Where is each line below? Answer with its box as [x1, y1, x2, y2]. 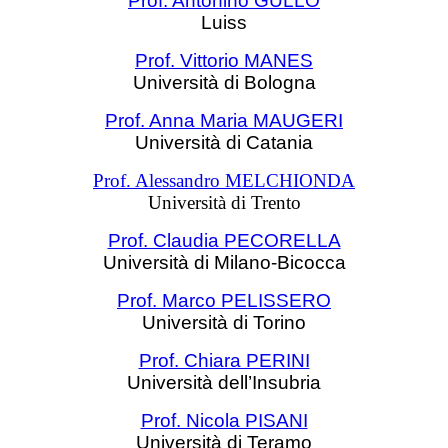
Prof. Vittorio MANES [135, 50, 313, 71]
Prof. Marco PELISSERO [117, 290, 331, 311]
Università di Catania [135, 132, 313, 153]
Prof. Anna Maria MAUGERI [105, 110, 343, 131]
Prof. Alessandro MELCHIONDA [93, 170, 355, 191]
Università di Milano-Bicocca [102, 252, 346, 273]
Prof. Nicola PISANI [140, 410, 308, 431]
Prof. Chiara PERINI [138, 350, 310, 371]
